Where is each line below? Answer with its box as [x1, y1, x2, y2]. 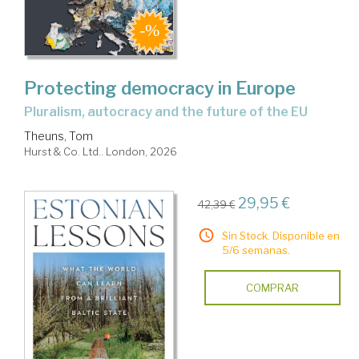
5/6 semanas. [221, 244, 290, 257]
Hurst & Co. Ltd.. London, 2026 [24, 145, 177, 159]
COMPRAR [245, 281, 299, 295]
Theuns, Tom [24, 129, 93, 143]
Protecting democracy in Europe [24, 78, 296, 99]
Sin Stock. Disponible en [221, 229, 340, 243]
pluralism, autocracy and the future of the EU [33, 104, 308, 120]
